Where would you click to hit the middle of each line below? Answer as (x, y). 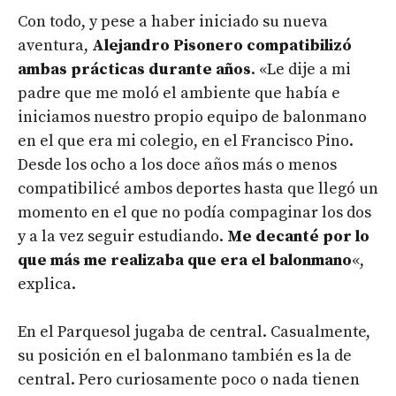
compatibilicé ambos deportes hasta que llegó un (198, 188)
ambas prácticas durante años (134, 69)
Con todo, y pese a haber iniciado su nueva (173, 21)
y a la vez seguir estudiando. (122, 236)
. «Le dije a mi (301, 69)
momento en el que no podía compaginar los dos (194, 212)
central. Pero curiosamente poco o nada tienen (189, 379)
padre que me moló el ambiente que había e (179, 93)
